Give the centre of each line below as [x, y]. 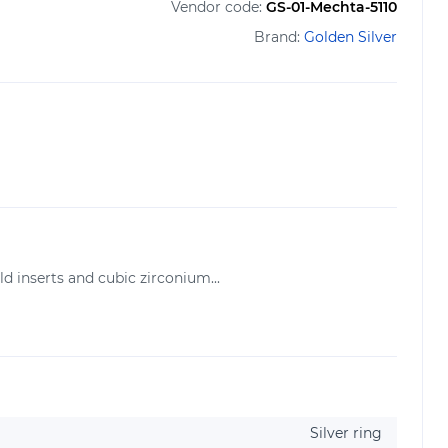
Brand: [279, 37]
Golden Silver [350, 37]
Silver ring [346, 433]
